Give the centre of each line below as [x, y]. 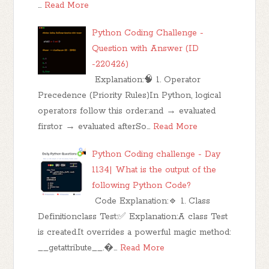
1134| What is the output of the [154, 170]
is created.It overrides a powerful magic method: [134, 233]
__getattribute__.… [78, 248]
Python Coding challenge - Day [156, 155]
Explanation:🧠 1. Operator [147, 80]
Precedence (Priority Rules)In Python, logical [130, 96]
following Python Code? [142, 186]
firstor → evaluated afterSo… [94, 127]
